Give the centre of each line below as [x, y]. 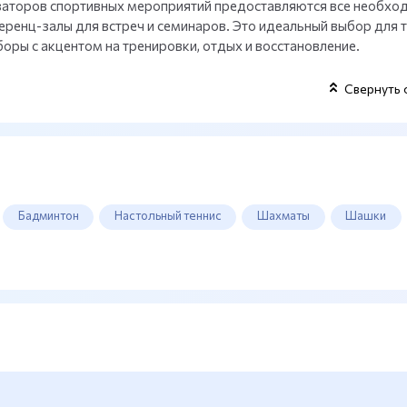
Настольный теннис [168, 216]
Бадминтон [48, 216]
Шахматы [284, 216]
